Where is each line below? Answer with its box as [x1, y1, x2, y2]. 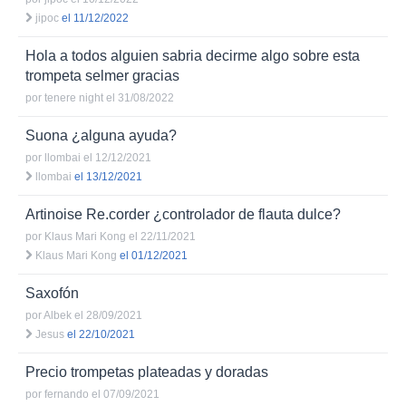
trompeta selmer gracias [25, 68, 179, 83]
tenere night [44, 92, 103, 104]
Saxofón [25, 285, 79, 301]
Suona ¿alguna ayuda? [25, 128, 177, 143]
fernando [44, 388, 89, 401]
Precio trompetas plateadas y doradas [25, 364, 268, 380]
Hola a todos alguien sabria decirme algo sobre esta [25, 48, 360, 63]
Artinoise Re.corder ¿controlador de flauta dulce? [25, 207, 341, 222]
